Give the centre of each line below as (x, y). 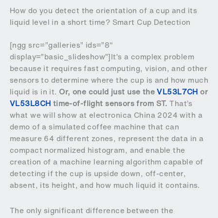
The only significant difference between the (92, 211)
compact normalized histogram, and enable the (98, 150)
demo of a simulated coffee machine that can (95, 127)
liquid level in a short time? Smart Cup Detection (100, 22)
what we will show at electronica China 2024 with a (106, 115)
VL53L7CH (177, 92)
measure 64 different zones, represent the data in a (107, 139)
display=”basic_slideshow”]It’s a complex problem (102, 57)
